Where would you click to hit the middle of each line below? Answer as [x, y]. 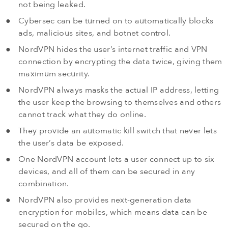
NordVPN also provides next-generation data [105, 200]
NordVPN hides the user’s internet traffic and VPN [113, 50]
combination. [44, 184]
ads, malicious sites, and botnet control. [95, 33]
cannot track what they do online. [82, 115]
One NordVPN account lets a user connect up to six [117, 160]
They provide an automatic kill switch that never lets [118, 131]
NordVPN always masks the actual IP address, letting [119, 90]
